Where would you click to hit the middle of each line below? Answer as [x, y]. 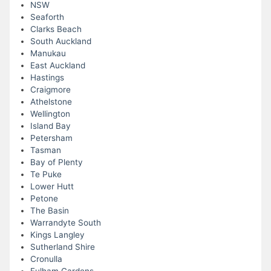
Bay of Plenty [56, 162]
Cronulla [46, 259]
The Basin [49, 211]
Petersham [51, 138]
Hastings [47, 78]
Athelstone [51, 102]
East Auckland [57, 66]
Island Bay [50, 126]
